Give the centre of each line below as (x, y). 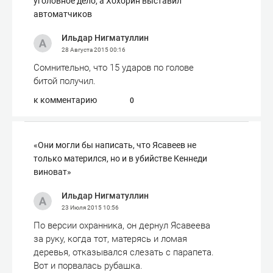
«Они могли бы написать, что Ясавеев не (115, 145)
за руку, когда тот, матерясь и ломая (110, 239)
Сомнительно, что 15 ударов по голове (114, 68)
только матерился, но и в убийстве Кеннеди (120, 158)
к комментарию (65, 100)
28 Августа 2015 (86, 50)
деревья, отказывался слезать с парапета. (124, 252)
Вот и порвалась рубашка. (88, 266)
